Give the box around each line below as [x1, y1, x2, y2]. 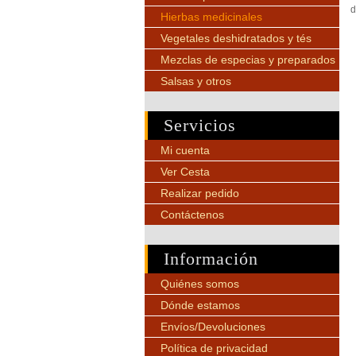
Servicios [164, 115, 236, 135]
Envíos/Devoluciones [161, 320, 265, 333]
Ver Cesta [161, 165, 210, 178]
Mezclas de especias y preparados [161, 53, 335, 66]
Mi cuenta [161, 144, 210, 157]
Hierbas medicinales [161, 10, 262, 23]
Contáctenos [161, 208, 224, 221]
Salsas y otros [161, 75, 231, 87]
